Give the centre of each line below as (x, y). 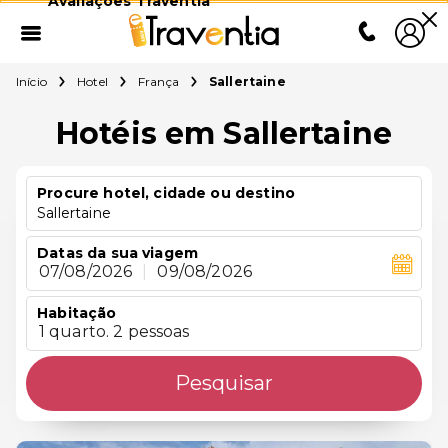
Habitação (77, 313)
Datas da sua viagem (118, 253)
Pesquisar (224, 383)
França (158, 81)
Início (31, 81)
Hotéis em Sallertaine (224, 133)
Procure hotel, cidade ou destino (166, 193)
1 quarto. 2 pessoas (114, 332)
